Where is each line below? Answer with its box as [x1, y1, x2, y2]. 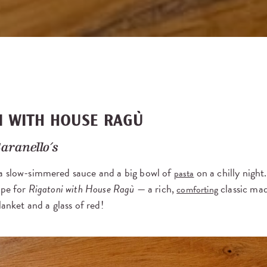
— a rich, [136, 180, 177, 197]
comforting [176, 182, 218, 197]
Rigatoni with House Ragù [28, 180, 137, 197]
